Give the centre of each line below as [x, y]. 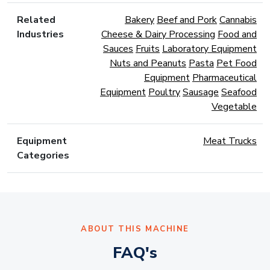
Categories [43, 156]
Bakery [140, 20]
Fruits [148, 49]
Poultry [164, 93]
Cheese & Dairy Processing [158, 35]
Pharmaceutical [224, 78]
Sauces [118, 49]
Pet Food [237, 64]
